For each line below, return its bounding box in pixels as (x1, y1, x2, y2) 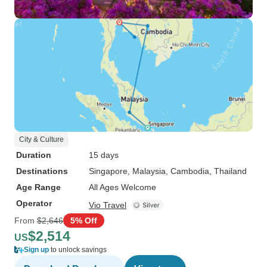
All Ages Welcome (89, 182, 156, 192)
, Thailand (209, 166, 247, 176)
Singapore (89, 166, 128, 176)
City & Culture (19, 135, 64, 144)
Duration (16, 150, 51, 160)
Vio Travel (89, 200, 126, 210)
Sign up (24, 246, 49, 254)
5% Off (70, 215, 97, 225)
